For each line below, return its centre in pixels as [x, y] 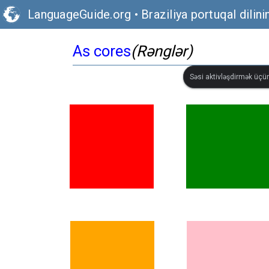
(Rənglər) [162, 51]
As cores [102, 51]
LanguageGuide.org [80, 14]
